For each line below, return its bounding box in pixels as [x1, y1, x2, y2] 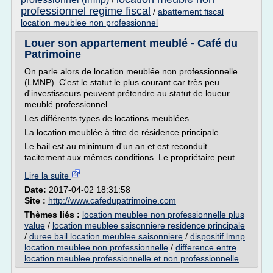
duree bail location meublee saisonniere [29, 232, 183, 241]
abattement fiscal [158, 7, 224, 16]
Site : [24, 196, 48, 205]
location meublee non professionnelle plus [82, 210, 244, 219]
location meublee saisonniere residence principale [52, 221, 245, 230]
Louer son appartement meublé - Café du [24, 37, 238, 49]
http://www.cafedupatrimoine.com [48, 196, 176, 205]
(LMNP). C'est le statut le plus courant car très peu [24, 77, 219, 87]
